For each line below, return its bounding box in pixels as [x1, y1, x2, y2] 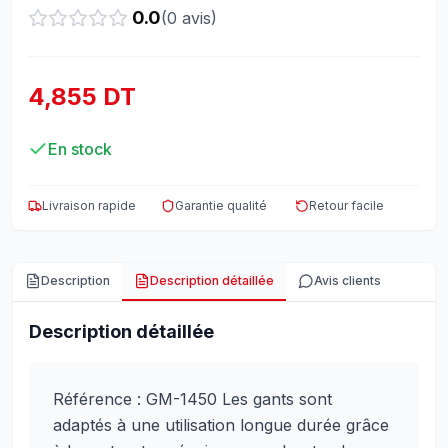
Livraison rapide [42, 198, 136, 213]
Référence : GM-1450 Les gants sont [53, 389, 332, 409]
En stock [48, 139, 112, 159]
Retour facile [308, 198, 384, 213]
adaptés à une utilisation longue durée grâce [53, 415, 389, 435]
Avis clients [314, 273, 381, 288]
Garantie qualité [175, 198, 268, 213]
